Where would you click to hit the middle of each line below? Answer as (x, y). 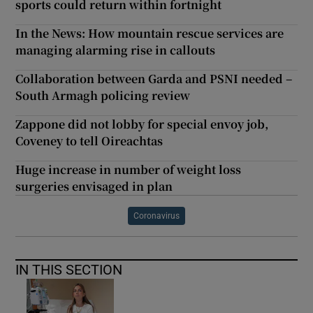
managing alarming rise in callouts (116, 50)
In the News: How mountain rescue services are (150, 34)
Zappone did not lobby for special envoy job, (142, 124)
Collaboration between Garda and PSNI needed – (154, 79)
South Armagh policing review (103, 96)
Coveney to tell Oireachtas (89, 141)
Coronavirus (156, 216)
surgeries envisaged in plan (94, 187)
